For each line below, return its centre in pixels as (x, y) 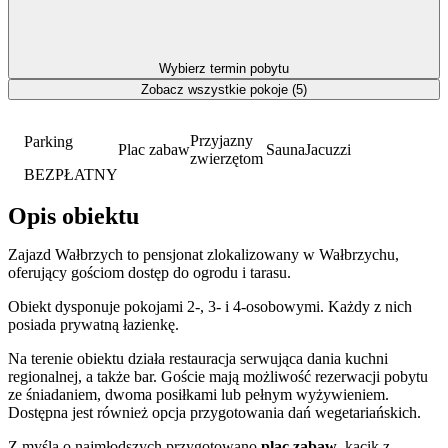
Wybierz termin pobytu (224, 68)
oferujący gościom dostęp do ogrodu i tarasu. (149, 273)
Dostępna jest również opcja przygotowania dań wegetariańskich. (214, 413)
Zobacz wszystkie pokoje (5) (224, 89)
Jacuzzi (328, 149)
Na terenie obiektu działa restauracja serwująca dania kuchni (198, 359)
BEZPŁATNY (71, 174)
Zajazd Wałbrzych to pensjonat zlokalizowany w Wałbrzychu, (203, 255)
